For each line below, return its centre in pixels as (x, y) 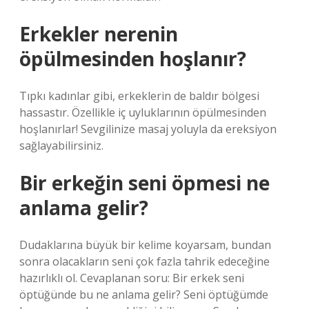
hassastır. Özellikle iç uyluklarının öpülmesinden (143, 112)
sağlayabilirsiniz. (61, 146)
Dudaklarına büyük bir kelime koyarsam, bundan (145, 245)
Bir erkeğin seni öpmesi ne (144, 183)
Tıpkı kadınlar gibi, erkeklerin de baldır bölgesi (139, 96)
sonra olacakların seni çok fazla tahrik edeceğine (144, 261)
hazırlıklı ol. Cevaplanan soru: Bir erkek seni (132, 278)
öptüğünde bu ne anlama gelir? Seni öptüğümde (144, 295)
